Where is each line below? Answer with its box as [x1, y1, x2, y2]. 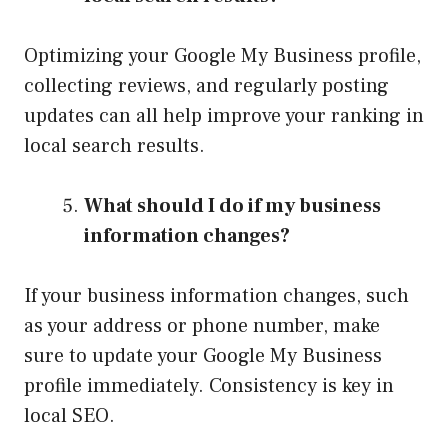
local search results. [24, 133, 205, 160]
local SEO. [24, 403, 115, 430]
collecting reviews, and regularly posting [24, 73, 389, 100]
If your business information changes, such [24, 283, 409, 310]
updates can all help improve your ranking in [24, 103, 424, 130]
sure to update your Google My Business [24, 343, 382, 370]
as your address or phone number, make [24, 313, 380, 340]
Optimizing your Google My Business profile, [24, 43, 421, 70]
